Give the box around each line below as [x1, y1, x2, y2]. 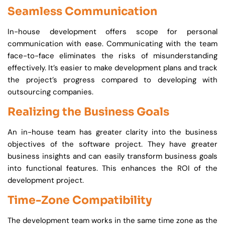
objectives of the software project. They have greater [8, 139, 217, 150]
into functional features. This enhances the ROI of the [8, 163, 217, 174]
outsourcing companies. [8, 87, 93, 97]
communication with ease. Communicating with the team [8, 39, 217, 49]
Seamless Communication [8, 5, 157, 19]
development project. [8, 175, 84, 186]
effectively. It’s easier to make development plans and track [8, 63, 217, 73]
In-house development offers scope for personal [8, 27, 217, 37]
